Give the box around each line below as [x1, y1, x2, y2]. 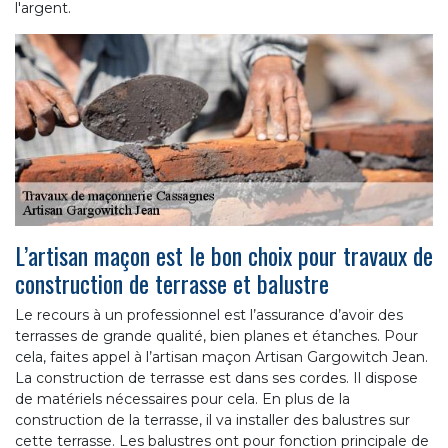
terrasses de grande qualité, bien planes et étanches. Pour [15, 326, 418, 345]
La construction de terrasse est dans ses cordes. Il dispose [15, 368, 418, 387]
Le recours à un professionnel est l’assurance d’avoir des [15, 305, 403, 324]
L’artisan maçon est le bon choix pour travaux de [15, 236, 433, 273]
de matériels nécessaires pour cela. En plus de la [15, 389, 350, 408]
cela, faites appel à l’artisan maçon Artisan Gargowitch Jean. [15, 347, 428, 366]
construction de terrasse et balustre [15, 264, 329, 301]
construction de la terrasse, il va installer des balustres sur [15, 410, 410, 429]
